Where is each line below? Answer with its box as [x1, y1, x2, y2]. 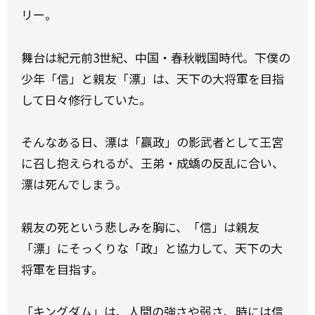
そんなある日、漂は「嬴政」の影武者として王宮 [21, 133, 283, 151]
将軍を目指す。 [21, 259, 103, 278]
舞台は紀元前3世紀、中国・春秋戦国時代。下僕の [21, 48, 290, 66]
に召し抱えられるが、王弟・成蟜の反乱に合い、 [21, 154, 284, 172]
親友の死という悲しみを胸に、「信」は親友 [21, 217, 259, 236]
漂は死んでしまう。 [21, 175, 127, 193]
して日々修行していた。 [21, 90, 151, 108]
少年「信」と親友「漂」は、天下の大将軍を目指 [21, 69, 284, 87]
